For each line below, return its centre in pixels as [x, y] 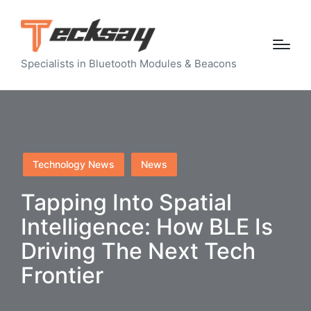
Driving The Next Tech [138, 251]
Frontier [62, 275]
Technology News [74, 164]
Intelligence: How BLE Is [147, 226]
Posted [36, 160]
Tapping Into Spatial [126, 202]
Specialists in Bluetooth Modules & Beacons [129, 63]
